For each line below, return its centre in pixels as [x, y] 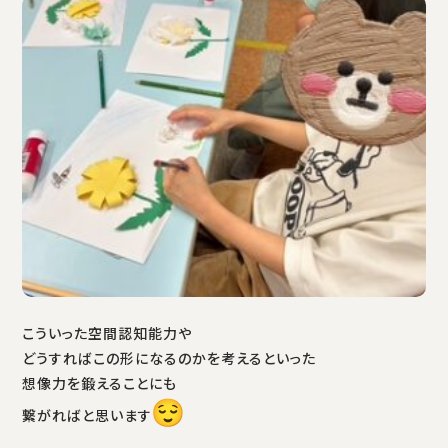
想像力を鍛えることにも [100, 384]
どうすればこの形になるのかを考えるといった [169, 359]
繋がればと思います [87, 416]
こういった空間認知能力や [107, 334]
